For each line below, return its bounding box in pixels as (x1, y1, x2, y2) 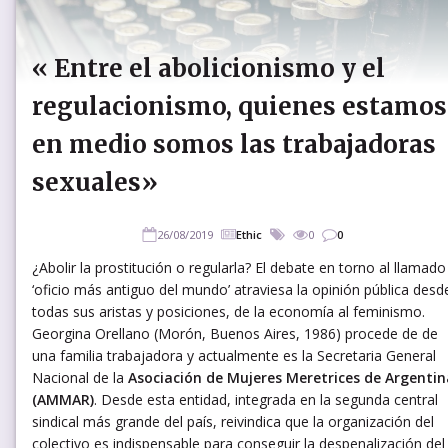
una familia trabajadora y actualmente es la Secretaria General (32, 345, 436, 365)
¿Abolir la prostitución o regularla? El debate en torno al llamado (32, 257, 446, 277)
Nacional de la (32, 367, 128, 387)
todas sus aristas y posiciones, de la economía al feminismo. (32, 301, 425, 321)
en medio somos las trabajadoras (32, 128, 436, 160)
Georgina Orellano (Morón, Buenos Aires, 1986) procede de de (32, 323, 438, 343)
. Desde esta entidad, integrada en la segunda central (94, 389, 438, 409)
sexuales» (32, 166, 158, 198)
